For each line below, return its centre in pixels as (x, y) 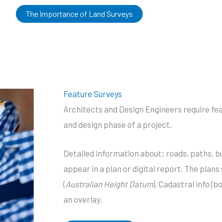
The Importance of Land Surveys (79, 13)
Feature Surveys (93, 93)
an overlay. (83, 199)
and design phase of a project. (118, 124)
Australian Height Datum (110, 184)
